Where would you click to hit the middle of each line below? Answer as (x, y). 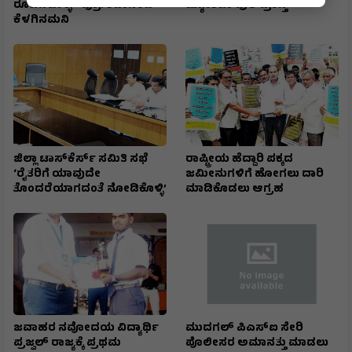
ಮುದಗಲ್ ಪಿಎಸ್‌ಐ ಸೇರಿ (244, 329)
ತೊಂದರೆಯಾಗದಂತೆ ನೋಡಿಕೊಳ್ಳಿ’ (90, 190)
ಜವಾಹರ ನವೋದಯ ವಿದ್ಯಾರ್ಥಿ (86, 329)
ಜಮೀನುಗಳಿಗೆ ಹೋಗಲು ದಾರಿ (255, 175)
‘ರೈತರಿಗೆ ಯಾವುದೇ (57, 175)
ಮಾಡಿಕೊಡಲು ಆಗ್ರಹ (235, 190)
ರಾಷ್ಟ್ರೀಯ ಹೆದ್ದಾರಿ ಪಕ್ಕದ (239, 160)
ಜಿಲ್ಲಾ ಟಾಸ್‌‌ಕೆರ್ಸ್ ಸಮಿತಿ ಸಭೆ (81, 160)
